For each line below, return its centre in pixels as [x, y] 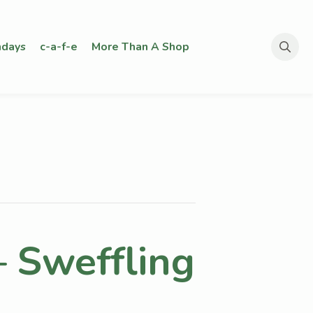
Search [290, 69]
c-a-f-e [58, 46]
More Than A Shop [140, 46]
